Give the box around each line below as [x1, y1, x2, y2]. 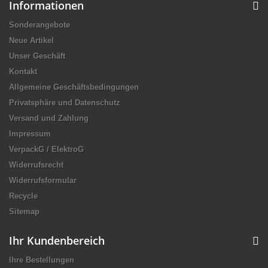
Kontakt [9, 66, 37, 76]
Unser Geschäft [9, 51, 65, 60]
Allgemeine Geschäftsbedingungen [9, 82, 139, 92]
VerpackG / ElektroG [9, 144, 84, 154]
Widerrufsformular [9, 175, 77, 185]
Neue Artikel [9, 35, 54, 45]
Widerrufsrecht [9, 160, 63, 169]
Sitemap [9, 206, 39, 216]
